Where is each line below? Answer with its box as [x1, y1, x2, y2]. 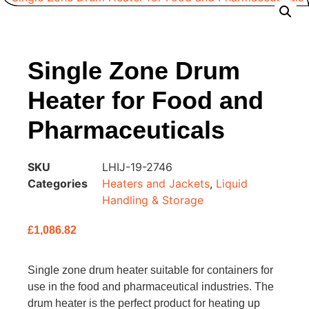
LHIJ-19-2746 [102, 160, 172, 174]
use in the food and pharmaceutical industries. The [28, 281, 274, 293]
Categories [28, 177, 88, 190]
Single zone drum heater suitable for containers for [28, 264, 273, 277]
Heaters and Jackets [102, 177, 210, 190]
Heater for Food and [28, 86, 263, 114]
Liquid [216, 177, 248, 190]
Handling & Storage [102, 193, 203, 207]
